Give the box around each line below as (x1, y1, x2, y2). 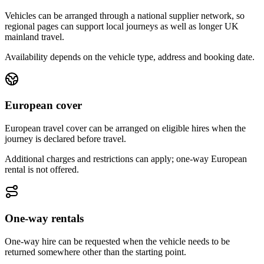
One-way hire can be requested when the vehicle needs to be (5, 236, 230, 246)
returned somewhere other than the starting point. (5, 246, 186, 257)
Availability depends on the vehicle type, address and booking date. (5, 51, 255, 62)
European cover (5, 99, 82, 112)
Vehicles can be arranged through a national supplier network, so (5, 10, 245, 21)
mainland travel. (5, 31, 64, 42)
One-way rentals (5, 212, 84, 225)
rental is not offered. (5, 164, 79, 175)
